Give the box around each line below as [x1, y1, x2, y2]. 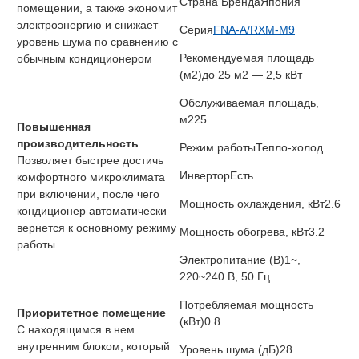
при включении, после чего [17, 188, 159, 201]
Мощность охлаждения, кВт [179, 197, 325, 211]
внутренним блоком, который [17, 340, 170, 353]
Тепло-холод [256, 141, 323, 155]
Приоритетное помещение [17, 306, 166, 320]
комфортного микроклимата [17, 171, 165, 184]
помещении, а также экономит [17, 2, 177, 15]
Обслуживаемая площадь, [179, 96, 319, 110]
